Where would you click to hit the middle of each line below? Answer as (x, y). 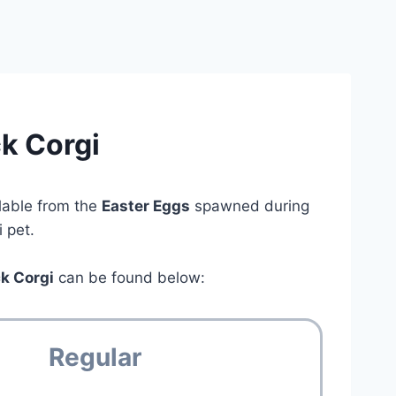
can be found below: (130, 277)
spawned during (250, 206)
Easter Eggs (146, 206)
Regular (95, 357)
